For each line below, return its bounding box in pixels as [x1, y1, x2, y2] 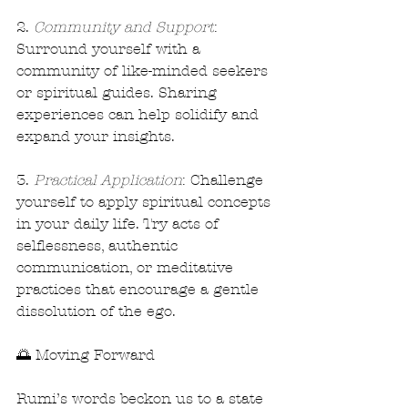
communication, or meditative [16, 258, 238, 276]
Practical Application [34, 170, 182, 189]
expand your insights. [16, 127, 175, 145]
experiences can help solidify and [16, 105, 263, 123]
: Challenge [182, 170, 268, 189]
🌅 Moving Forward [16, 345, 155, 363]
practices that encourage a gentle [16, 280, 263, 298]
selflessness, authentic [16, 236, 182, 254]
